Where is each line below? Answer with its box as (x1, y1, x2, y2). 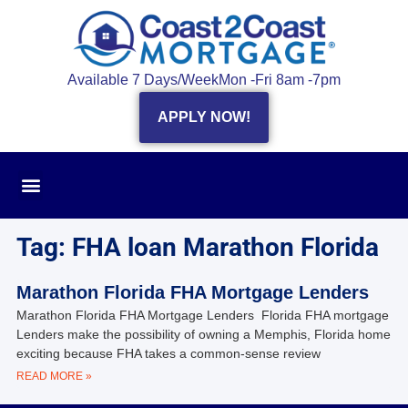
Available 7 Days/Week (67, 71, 219, 87)
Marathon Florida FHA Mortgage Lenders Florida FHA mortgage (15, 307, 389, 322)
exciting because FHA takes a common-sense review (15, 345, 321, 361)
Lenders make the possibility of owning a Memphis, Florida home (15, 326, 391, 342)
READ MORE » (15, 369, 92, 382)
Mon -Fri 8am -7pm (219, 71, 341, 87)
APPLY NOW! (158, 108, 250, 125)
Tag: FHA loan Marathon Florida (15, 231, 379, 262)
